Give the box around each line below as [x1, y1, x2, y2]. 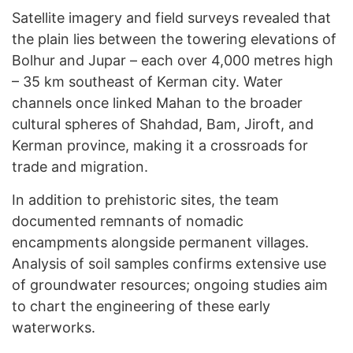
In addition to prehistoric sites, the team [12, 191, 279, 209]
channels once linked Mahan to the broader [12, 95, 303, 112]
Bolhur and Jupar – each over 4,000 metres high [12, 52, 333, 69]
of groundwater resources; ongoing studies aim [12, 277, 328, 294]
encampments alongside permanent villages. [12, 234, 309, 251]
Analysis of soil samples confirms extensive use [12, 255, 326, 273]
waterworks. [12, 319, 95, 336]
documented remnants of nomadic [12, 213, 243, 230]
